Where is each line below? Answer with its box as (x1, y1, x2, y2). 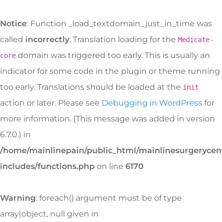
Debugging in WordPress (102, 98, 202, 108)
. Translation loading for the (69, 35, 178, 44)
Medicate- (178, 36, 214, 44)
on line (95, 162, 125, 171)
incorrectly (25, 35, 69, 44)
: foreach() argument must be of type (36, 193, 182, 203)
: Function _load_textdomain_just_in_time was (27, 19, 212, 28)
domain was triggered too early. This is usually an (16, 51, 210, 60)
